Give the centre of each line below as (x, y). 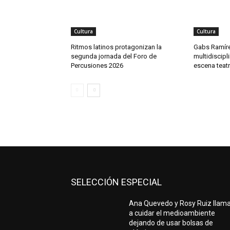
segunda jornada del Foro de (114, 56)
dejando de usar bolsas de (171, 223)
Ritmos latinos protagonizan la (116, 47)
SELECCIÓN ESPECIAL (116, 182)
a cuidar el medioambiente (172, 213)
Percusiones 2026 (97, 66)
